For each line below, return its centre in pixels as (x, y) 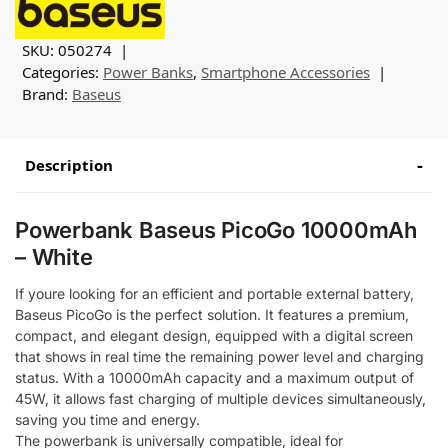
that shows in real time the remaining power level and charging (219, 356)
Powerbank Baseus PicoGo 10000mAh (216, 229)
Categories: (62, 71)
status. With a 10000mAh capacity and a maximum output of (214, 377)
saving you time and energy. (107, 419)
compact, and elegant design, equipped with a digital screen (214, 335)
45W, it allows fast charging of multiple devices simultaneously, (220, 398)
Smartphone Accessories (285, 71)
